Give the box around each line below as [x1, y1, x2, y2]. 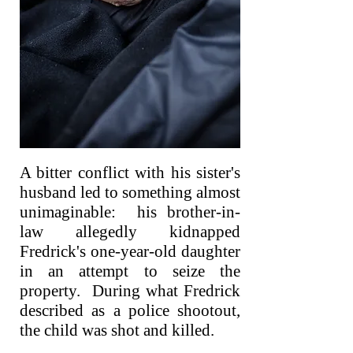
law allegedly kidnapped [20, 222, 240, 241]
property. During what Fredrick [20, 281, 240, 300]
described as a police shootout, [20, 301, 240, 320]
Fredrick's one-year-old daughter [20, 242, 240, 261]
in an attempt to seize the [20, 262, 240, 281]
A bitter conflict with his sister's [20, 163, 240, 182]
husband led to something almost [20, 183, 240, 202]
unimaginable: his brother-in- [20, 203, 240, 221]
